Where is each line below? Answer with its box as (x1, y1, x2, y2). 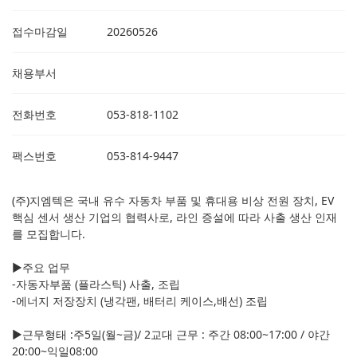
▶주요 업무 (12, 260, 70, 276)
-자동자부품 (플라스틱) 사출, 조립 (12, 277, 180, 292)
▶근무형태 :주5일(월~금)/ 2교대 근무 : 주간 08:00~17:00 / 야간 (12, 327, 330, 343)
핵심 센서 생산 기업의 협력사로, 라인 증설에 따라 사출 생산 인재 (12, 210, 337, 226)
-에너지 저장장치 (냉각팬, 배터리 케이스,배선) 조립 (12, 293, 268, 309)
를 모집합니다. (12, 226, 85, 242)
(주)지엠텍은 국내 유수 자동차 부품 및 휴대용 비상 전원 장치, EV (12, 193, 334, 209)
